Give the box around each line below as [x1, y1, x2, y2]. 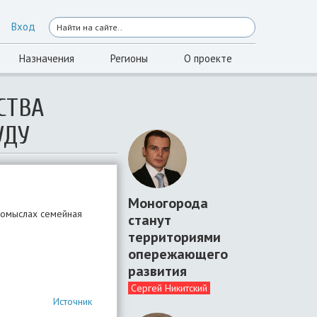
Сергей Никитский [131, 281, 207, 294]
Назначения [19, 52, 74, 65]
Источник [53, 295, 92, 308]
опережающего [128, 244, 228, 263]
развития [128, 261, 187, 280]
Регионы [110, 52, 148, 65]
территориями [128, 227, 221, 246]
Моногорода [128, 193, 208, 212]
